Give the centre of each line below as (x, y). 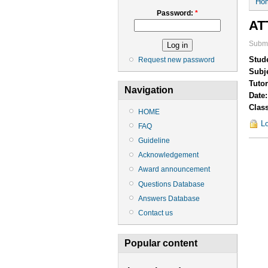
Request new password (176, 60)
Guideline (154, 140)
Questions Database (171, 184)
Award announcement (174, 170)
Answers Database (169, 198)
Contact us (156, 213)
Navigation (149, 90)
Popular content (161, 243)
